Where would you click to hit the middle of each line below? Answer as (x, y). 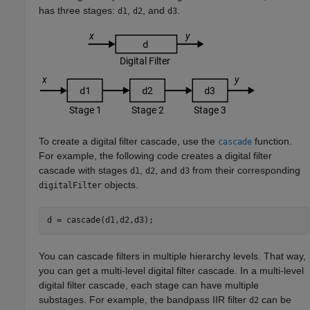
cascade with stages (85, 170)
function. (272, 141)
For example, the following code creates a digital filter (156, 155)
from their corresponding (245, 170)
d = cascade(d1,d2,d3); (100, 220)
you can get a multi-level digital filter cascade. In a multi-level (172, 270)
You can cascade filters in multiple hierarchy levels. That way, (173, 256)
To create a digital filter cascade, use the (129, 141)
